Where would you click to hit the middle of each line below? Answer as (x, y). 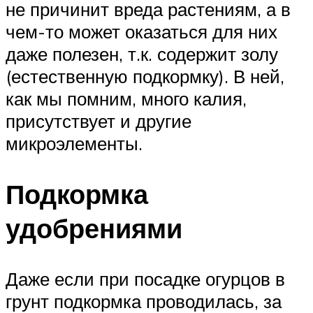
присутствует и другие (99, 121)
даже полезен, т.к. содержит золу (142, 54)
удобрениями (94, 228)
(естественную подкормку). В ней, (145, 77)
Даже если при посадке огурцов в (145, 279)
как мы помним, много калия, (126, 99)
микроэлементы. (74, 144)
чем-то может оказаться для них (141, 32)
